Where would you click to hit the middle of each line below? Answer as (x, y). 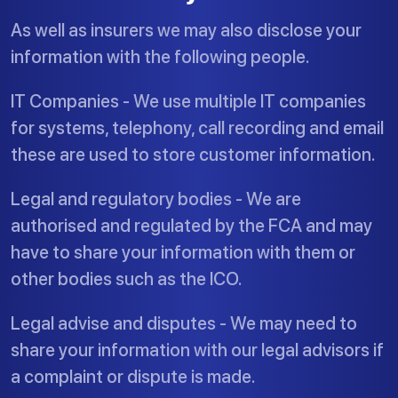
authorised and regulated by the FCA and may (191, 226)
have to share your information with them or (183, 252)
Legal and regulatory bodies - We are (156, 199)
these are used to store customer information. (193, 155)
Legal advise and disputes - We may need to (184, 323)
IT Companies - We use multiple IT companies (188, 101)
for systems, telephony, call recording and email (197, 128)
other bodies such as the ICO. (127, 279)
